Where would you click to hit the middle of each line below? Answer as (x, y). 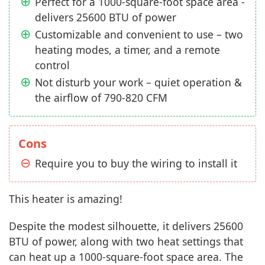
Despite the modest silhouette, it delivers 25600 (126, 226)
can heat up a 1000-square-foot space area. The (126, 256)
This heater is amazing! (66, 198)
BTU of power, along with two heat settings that (126, 241)
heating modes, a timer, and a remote (127, 49)
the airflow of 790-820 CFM (101, 97)
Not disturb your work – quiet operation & (138, 82)
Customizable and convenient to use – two (139, 34)
